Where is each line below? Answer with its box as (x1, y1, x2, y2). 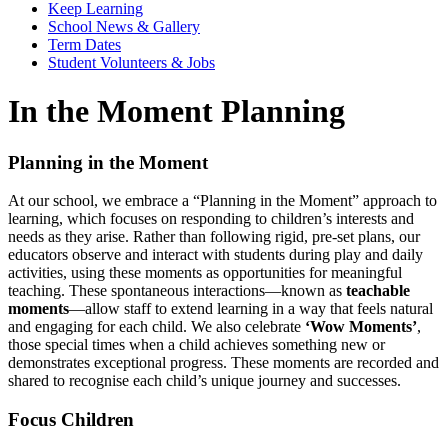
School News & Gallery (48, 17, 200, 35)
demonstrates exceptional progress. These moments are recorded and (8, 354, 439, 372)
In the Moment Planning (8, 93, 345, 130)
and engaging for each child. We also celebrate (8, 318, 301, 336)
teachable (346, 282, 410, 300)
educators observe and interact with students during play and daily (8, 246, 423, 264)
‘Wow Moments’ (305, 318, 417, 336)
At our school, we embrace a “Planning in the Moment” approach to (8, 192, 437, 210)
